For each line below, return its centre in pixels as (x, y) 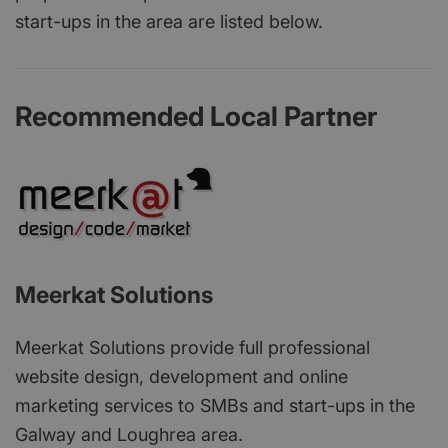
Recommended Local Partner (196, 116)
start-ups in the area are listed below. (169, 21)
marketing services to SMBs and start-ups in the (215, 405)
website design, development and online (181, 376)
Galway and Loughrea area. (129, 434)
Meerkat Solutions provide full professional (192, 347)
